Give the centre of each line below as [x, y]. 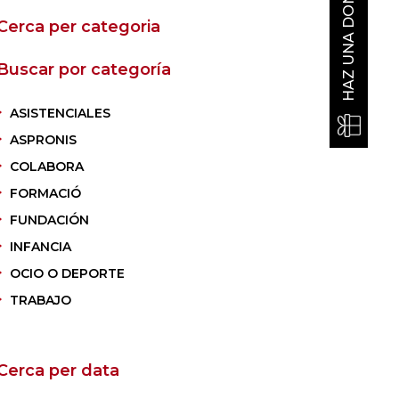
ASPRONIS [43, 140]
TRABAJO [40, 300]
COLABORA [46, 167]
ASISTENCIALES [60, 113]
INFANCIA [40, 247]
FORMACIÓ [45, 193]
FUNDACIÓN [49, 220]
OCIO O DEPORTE [67, 273]
